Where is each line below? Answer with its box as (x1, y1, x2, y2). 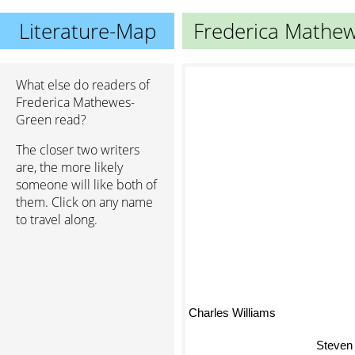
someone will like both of (16, 176, 157, 193)
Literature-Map (18, 17, 156, 45)
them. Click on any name (16, 193, 153, 211)
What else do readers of (16, 76, 150, 94)
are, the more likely (16, 158, 123, 176)
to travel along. (16, 211, 97, 228)
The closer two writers (16, 141, 139, 158)
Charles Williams (189, 307, 276, 321)
